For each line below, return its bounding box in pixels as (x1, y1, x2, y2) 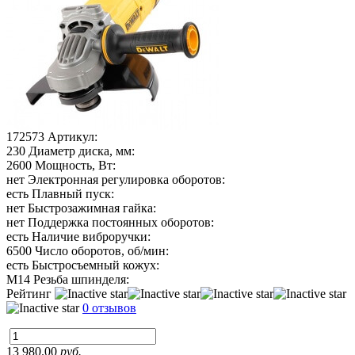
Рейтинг (6, 286, 55, 300)
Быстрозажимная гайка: (28, 200, 156, 215)
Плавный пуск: (32, 186, 114, 200)
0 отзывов (82, 300, 136, 315)
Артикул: (48, 129, 97, 143)
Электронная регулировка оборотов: (28, 172, 225, 186)
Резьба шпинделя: (33, 272, 129, 286)
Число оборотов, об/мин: (35, 243, 169, 258)
